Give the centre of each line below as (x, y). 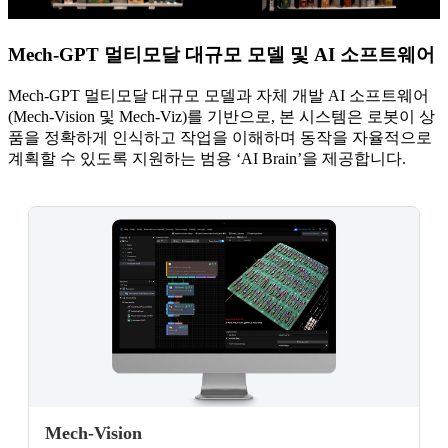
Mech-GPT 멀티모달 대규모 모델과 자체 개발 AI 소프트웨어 (218, 96)
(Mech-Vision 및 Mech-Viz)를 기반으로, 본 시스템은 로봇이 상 (221, 117)
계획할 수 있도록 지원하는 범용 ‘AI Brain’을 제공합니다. (207, 159)
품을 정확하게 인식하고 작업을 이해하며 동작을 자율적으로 (220, 138)
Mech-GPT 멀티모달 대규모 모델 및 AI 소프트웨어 (221, 54)
